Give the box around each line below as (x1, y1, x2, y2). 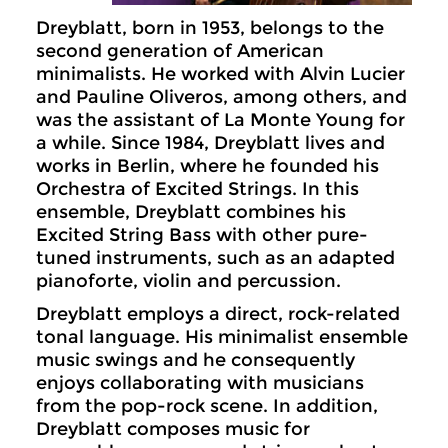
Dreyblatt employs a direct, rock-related (36, 303, 400, 325)
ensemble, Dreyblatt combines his (36, 201, 346, 223)
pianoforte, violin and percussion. (36, 270, 341, 292)
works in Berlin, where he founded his (36, 155, 379, 177)
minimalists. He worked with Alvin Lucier (36, 63, 405, 85)
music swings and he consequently (36, 349, 355, 371)
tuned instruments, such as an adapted (36, 247, 395, 269)
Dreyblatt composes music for (36, 418, 310, 440)
